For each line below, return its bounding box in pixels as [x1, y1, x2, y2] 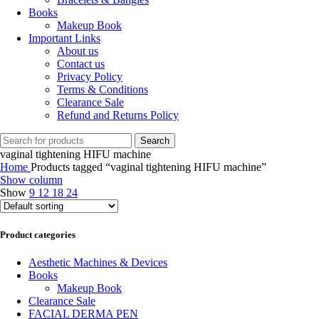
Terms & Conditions [57, 83, 148, 96]
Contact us [57, 58, 105, 70]
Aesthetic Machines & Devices [28, 256, 167, 268]
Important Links [28, 32, 100, 45]
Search [140, 135, 169, 147]
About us [57, 45, 98, 58]
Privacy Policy [57, 70, 122, 83]
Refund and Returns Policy [57, 109, 179, 122]
